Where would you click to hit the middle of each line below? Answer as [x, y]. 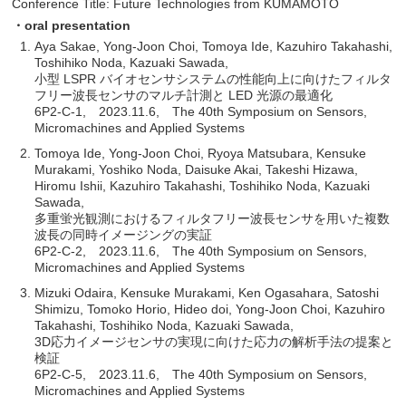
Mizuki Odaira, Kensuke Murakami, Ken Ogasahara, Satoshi [207, 292]
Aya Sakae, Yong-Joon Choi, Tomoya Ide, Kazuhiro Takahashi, [214, 46]
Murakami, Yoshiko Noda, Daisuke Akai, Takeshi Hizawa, [197, 169]
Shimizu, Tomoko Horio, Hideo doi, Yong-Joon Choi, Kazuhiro [210, 309]
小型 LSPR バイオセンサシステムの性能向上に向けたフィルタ [213, 78]
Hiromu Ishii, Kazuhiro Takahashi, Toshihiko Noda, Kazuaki [203, 185]
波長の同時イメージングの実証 [124, 234]
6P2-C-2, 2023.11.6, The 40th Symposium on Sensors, [201, 251]
